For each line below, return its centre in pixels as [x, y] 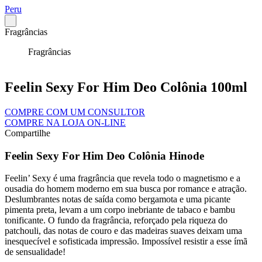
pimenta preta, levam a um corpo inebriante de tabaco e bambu [120, 210]
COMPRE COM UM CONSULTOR [75, 112]
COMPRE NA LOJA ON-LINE [65, 122]
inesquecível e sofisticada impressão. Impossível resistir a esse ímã [126, 242]
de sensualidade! [35, 252]
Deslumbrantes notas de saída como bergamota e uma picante [118, 199]
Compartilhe [27, 133]
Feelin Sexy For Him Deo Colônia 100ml [126, 87]
